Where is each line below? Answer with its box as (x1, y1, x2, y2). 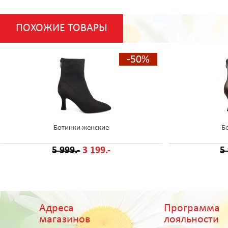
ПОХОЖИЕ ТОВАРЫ (16, 22, 107, 34)
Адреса (39, 202, 74, 214)
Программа (164, 202, 220, 214)
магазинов (39, 213, 91, 225)
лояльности (164, 213, 219, 225)
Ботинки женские (53, 124, 109, 132)
